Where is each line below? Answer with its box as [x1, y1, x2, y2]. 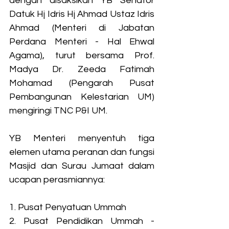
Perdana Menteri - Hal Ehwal [9, 36, 154, 47]
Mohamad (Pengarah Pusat [9, 78, 154, 88]
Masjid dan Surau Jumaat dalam [9, 161, 154, 171]
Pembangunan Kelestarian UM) [9, 91, 154, 102]
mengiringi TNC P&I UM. [9, 105, 109, 116]
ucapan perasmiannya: [9, 174, 105, 185]
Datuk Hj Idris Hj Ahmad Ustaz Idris [9, 9, 154, 19]
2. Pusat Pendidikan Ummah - [9, 216, 154, 226]
